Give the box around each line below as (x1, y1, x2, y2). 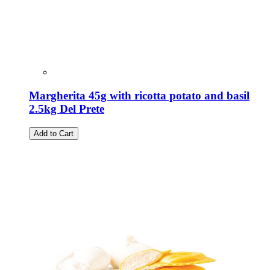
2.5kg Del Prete (29, 102, 104, 115)
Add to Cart (34, 128, 74, 138)
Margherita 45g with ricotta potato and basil (29, 89, 250, 102)
